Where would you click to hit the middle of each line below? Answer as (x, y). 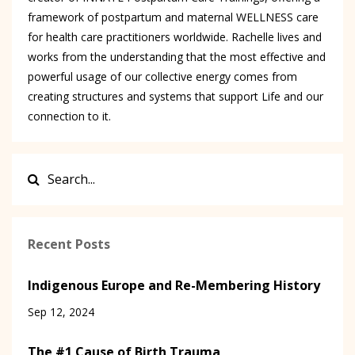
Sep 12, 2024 (61, 311)
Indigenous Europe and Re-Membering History (174, 285)
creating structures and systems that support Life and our (176, 96)
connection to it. (69, 116)
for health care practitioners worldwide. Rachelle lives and (175, 36)
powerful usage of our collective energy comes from (162, 76)
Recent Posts (69, 244)
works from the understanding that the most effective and (177, 56)
